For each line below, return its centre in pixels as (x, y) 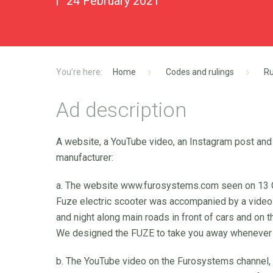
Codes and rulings (200, 72)
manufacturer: (85, 158)
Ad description (122, 110)
